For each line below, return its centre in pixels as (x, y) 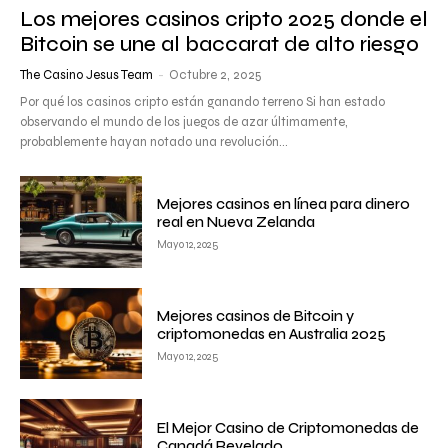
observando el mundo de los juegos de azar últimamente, (184, 121)
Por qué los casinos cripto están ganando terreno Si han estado (202, 101)
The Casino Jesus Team (86, 74)
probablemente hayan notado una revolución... (154, 141)
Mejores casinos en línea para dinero (284, 204)
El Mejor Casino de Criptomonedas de (288, 427)
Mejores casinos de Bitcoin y (256, 315)
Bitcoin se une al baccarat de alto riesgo (219, 44)
